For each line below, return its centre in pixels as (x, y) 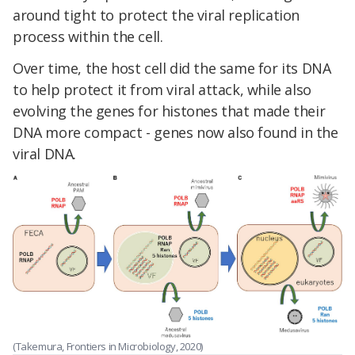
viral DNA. (44, 154)
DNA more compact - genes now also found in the (176, 133)
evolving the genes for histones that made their (169, 111)
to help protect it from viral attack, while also (162, 90)
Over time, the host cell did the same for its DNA (172, 69)
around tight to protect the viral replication (157, 15)
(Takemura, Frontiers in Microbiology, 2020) (108, 346)
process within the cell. (88, 37)
